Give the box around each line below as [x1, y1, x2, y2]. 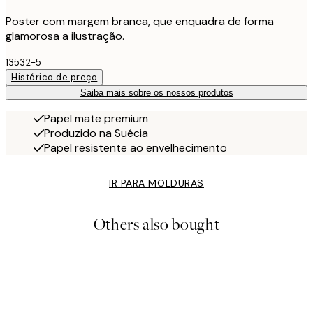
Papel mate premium [44, 111, 148, 126]
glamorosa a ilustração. [6, 29, 124, 44]
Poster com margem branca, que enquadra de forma [6, 14, 274, 29]
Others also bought [93, 214, 220, 236]
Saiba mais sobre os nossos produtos [80, 87, 233, 99]
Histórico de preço [11, 71, 98, 84]
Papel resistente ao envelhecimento [44, 140, 227, 156]
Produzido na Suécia [44, 126, 148, 141]
